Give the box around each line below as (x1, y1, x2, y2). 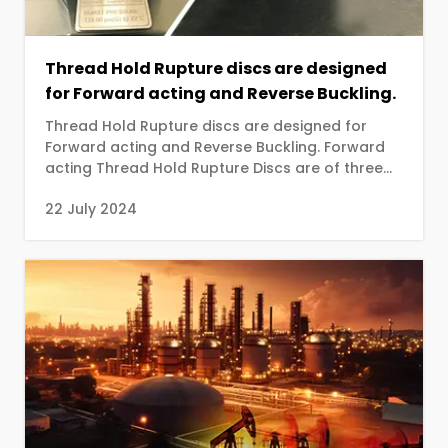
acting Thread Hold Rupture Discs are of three (45, 158, 383, 179)
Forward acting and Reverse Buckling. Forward (45, 137, 324, 158)
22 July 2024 (45, 199, 137, 220)
